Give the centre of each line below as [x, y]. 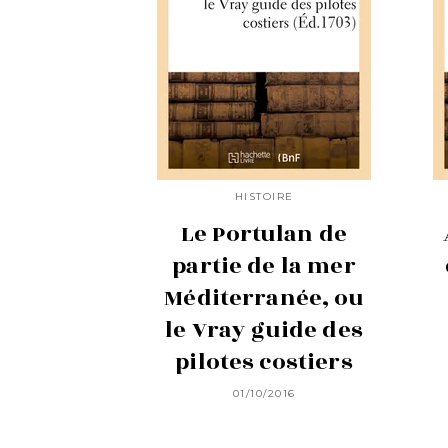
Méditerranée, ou [264, 297]
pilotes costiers [264, 361]
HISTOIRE [264, 196]
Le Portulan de [264, 233]
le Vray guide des [264, 329]
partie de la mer [264, 265]
